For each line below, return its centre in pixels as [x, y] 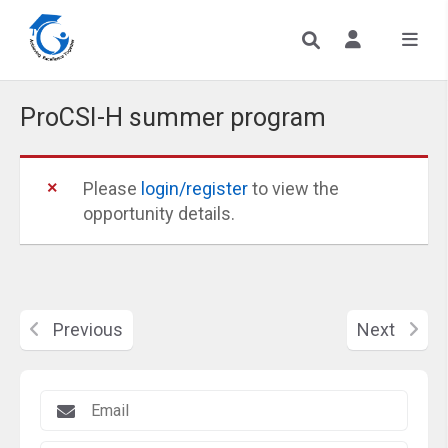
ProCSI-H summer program [173, 117]
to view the [293, 188]
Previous [86, 329]
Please [112, 188]
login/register [194, 188]
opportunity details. [159, 213]
